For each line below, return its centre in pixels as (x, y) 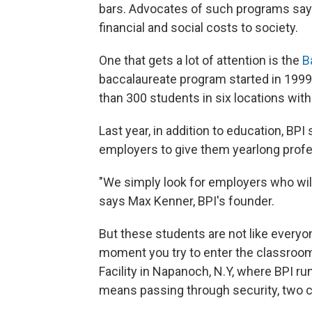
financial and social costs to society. (198, 28)
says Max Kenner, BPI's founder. (187, 201)
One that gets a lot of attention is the (201, 60)
